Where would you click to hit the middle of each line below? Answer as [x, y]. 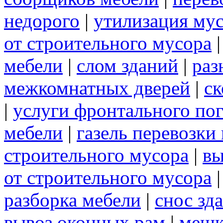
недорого [42, 21]
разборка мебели [72, 200]
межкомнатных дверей [97, 88]
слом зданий [127, 66]
